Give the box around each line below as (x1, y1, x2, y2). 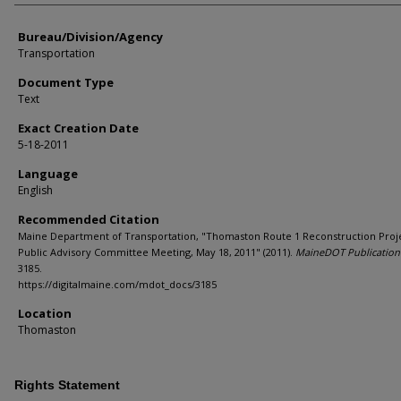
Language (18, 165, 78, 182)
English (18, 182, 53, 198)
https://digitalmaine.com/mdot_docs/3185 (18, 277, 217, 291)
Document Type (18, 73, 114, 90)
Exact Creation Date (18, 119, 139, 136)
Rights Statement (14, 377, 120, 392)
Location (18, 304, 72, 321)
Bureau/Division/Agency (18, 28, 163, 45)
